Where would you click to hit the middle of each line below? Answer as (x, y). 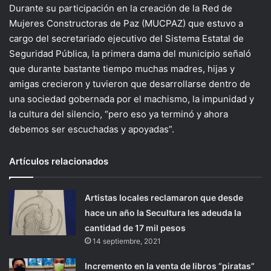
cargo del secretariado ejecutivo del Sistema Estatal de (126, 39)
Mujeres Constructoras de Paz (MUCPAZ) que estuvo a (126, 24)
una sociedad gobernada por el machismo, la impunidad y (132, 99)
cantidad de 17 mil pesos (135, 228)
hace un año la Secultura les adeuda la (163, 213)
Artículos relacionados (59, 162)
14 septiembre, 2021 (127, 241)
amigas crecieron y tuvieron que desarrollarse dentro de (130, 84)
